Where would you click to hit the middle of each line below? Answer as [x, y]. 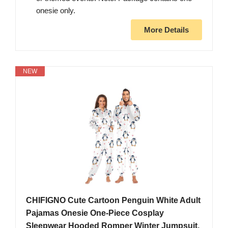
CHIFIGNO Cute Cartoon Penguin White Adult [113, 201]
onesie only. [56, 11]
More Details [166, 30]
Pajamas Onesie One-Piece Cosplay [95, 213]
